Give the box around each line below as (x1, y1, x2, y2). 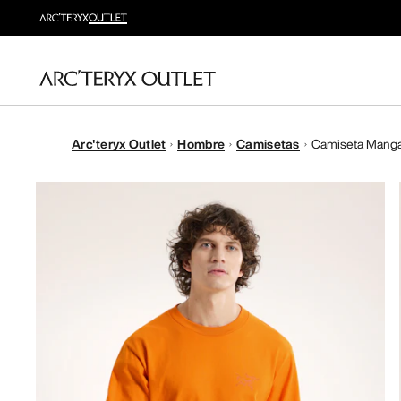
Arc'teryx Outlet (72, 134, 166, 153)
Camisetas (236, 134, 300, 153)
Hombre (177, 134, 226, 153)
